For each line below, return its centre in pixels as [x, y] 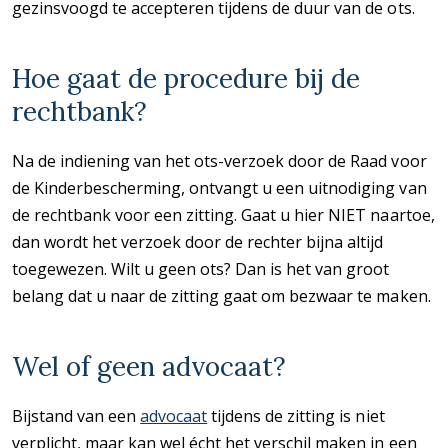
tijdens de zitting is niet [296, 415]
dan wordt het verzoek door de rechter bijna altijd [198, 241]
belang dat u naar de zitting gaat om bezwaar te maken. [221, 295]
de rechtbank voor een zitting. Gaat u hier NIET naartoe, [223, 214]
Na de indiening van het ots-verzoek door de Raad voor [219, 160]
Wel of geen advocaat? [149, 366]
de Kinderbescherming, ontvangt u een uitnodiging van [219, 187]
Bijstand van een [76, 415]
